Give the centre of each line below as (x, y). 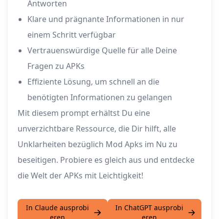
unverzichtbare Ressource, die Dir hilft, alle (97, 129)
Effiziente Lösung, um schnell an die (93, 82)
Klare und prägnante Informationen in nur (106, 19)
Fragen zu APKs (56, 66)
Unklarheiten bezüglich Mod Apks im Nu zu (98, 144)
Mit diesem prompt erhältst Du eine (84, 113)
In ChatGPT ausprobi (150, 208)
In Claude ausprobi (58, 208)
